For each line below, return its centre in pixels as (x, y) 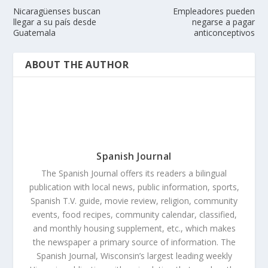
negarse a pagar (223, 22)
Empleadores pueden (214, 11)
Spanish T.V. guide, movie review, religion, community (134, 201)
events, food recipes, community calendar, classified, (134, 215)
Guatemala (35, 33)
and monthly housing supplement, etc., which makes (134, 229)
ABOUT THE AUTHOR (77, 65)
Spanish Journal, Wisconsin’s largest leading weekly (134, 256)
